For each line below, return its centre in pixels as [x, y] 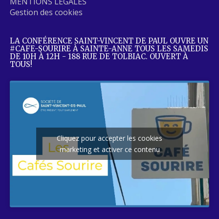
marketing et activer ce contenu [109, 150]
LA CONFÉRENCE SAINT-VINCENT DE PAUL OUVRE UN [109, 41]
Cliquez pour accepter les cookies [109, 138]
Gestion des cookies [46, 12]
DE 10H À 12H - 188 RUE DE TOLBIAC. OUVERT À [99, 56]
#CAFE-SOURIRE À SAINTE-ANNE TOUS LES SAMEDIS [109, 48]
